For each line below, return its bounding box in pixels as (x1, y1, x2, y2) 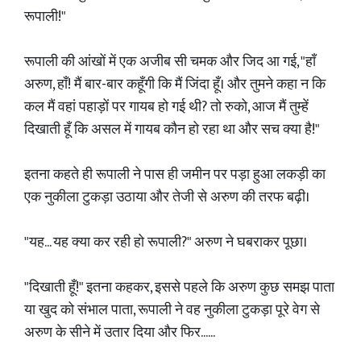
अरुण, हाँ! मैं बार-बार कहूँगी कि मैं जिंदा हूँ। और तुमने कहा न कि (24, 73, 326, 97)
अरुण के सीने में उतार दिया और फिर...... (24, 321, 215, 345)
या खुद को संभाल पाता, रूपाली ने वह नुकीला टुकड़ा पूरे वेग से (24, 298, 320, 322)
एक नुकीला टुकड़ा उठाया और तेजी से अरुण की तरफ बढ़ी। (24, 185, 309, 210)
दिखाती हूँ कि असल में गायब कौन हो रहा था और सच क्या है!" (24, 118, 320, 142)
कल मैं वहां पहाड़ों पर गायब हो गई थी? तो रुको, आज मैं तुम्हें (24, 95, 309, 119)
